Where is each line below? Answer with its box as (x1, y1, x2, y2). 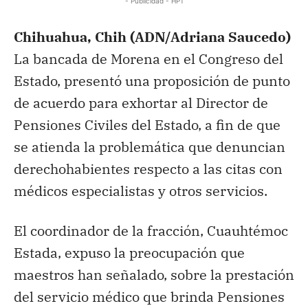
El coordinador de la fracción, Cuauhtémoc (14, 221, 288, 240)
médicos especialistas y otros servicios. (14, 181, 267, 200)
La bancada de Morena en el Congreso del (14, 49, 283, 68)
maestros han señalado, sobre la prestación (14, 265, 294, 284)
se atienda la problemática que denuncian (14, 137, 285, 156)
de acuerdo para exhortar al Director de (14, 93, 268, 112)
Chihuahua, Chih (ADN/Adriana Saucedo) (14, 27, 291, 46)
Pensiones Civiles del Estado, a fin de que (14, 115, 280, 134)
